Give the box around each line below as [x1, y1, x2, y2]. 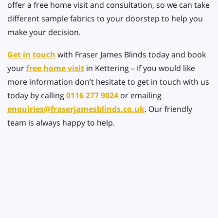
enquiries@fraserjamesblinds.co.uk [7, 104, 145, 115]
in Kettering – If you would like [84, 63, 195, 74]
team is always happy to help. [7, 117, 115, 128]
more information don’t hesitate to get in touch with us [7, 76, 209, 88]
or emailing [120, 90, 162, 101]
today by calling [7, 90, 66, 101]
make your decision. [7, 27, 81, 38]
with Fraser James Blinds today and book [55, 49, 206, 60]
